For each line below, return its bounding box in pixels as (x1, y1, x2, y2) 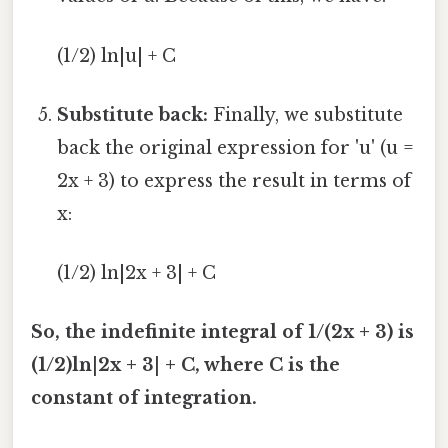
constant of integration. (31, 387, 257, 410)
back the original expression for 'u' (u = (57, 136, 415, 159)
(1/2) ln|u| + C (57, 44, 177, 67)
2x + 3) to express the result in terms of (57, 169, 412, 192)
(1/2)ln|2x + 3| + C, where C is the (31, 354, 340, 377)
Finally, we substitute (208, 103, 404, 126)
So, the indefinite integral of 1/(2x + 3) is (31, 321, 414, 344)
